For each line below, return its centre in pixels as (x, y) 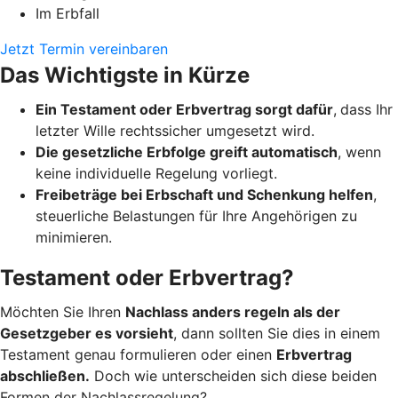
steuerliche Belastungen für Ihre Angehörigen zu (196, 215)
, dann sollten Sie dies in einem (277, 333)
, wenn (359, 151)
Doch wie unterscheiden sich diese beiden (233, 375)
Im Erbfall (68, 13)
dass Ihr (366, 109)
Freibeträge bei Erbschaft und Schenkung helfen (204, 194)
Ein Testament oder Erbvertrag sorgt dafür (184, 109)
